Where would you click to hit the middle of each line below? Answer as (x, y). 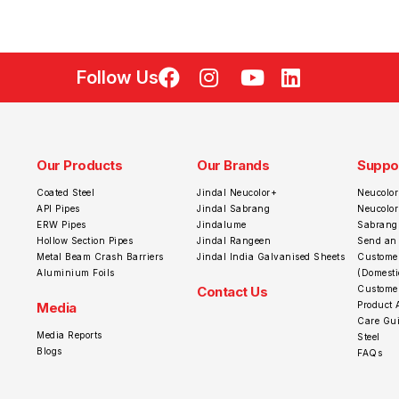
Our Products (79, 165)
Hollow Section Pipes (85, 240)
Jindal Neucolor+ (237, 192)
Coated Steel (65, 192)
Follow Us (118, 77)
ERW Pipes (61, 224)
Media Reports (69, 334)
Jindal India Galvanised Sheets (271, 256)
